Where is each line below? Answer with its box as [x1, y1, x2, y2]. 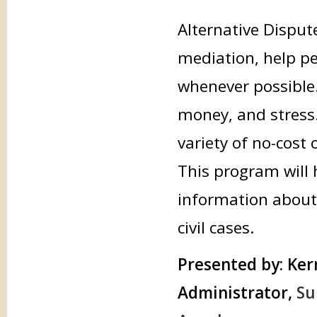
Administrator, [177, 282, 296, 304]
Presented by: [177, 253, 283, 275]
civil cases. [177, 217, 255, 238]
